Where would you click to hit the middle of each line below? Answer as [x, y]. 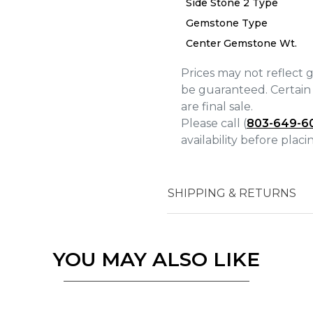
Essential [37, 121]
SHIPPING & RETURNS [232, 193]
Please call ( [214, 123]
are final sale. [217, 107]
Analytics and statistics [60, 165]
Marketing [39, 187]
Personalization [48, 143]
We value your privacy [52, 19]
